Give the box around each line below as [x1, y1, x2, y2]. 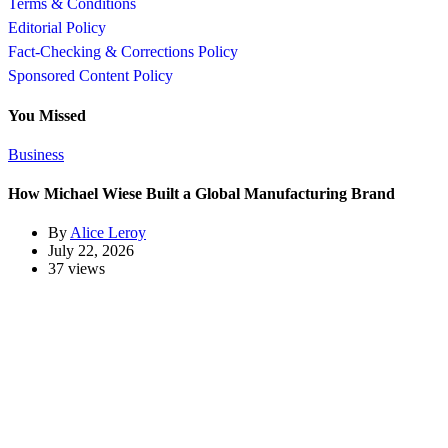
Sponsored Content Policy [8, 67, 173, 85]
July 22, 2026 [48, 242, 134, 260]
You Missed [8, 106, 86, 124]
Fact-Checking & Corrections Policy [8, 43, 238, 61]
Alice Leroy [70, 224, 146, 242]
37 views [48, 260, 105, 278]
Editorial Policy [8, 19, 106, 37]
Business [8, 145, 64, 163]
